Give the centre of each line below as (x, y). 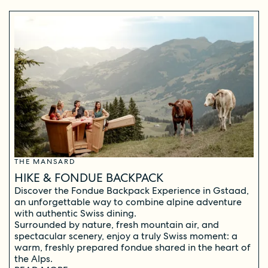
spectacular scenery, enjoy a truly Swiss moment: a (126, 236)
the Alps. (33, 258)
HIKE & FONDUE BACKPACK (89, 177)
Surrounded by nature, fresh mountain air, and (117, 224)
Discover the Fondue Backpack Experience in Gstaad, (132, 190)
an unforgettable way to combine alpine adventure (128, 202)
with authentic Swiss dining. (75, 213)
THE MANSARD (45, 161)
